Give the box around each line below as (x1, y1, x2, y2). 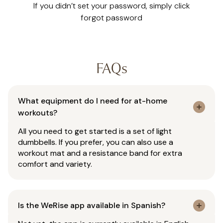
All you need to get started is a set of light (18, 126, 172, 137)
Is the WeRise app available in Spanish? (18, 200, 165, 211)
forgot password (81, 12, 142, 23)
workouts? (18, 108, 57, 118)
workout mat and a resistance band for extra (18, 148, 182, 159)
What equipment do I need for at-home (18, 96, 167, 107)
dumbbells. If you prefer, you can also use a (18, 137, 173, 148)
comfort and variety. (18, 159, 92, 170)
